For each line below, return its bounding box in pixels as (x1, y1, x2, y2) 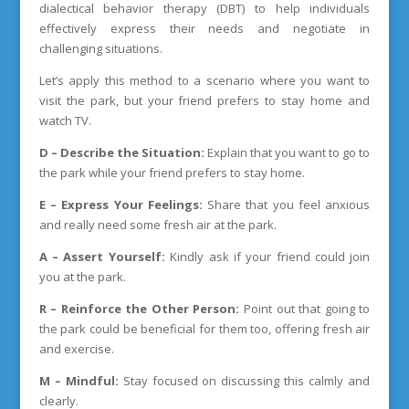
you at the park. (38, 268, 126, 285)
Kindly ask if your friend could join (164, 248, 371, 265)
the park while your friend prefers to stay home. (38, 164, 305, 181)
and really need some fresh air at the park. (38, 216, 277, 233)
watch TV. (38, 112, 91, 129)
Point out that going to (239, 300, 371, 317)
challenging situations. (38, 40, 163, 57)
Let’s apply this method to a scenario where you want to (38, 72, 371, 89)
